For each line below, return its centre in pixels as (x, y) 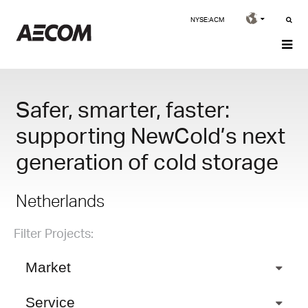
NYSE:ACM (207, 19)
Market (48, 267)
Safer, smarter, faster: (123, 109)
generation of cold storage (147, 161)
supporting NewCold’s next (151, 135)
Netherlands (60, 200)
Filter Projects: (54, 233)
